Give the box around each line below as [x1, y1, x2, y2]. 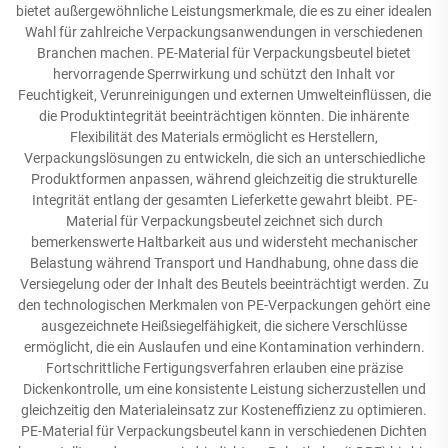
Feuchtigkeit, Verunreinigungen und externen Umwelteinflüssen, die [17, 87, 431, 103]
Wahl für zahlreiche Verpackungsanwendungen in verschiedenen [25, 24, 423, 40]
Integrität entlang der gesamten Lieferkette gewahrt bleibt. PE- [31, 192, 417, 208]
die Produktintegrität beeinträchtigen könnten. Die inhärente [39, 108, 409, 124]
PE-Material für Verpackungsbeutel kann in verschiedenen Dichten [21, 423, 427, 439]
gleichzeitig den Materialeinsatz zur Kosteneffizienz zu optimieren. [21, 402, 427, 418]
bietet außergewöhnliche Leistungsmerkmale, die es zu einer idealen [16, 3, 432, 19]
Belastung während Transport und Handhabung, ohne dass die [30, 255, 418, 271]
